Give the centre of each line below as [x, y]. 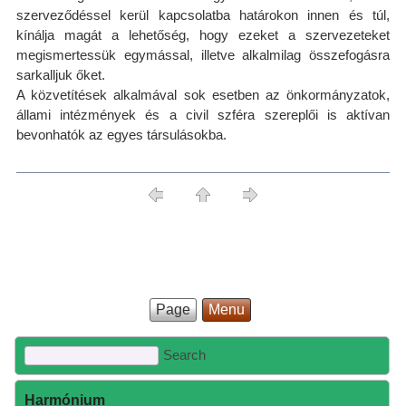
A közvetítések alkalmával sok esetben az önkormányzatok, [203, 95]
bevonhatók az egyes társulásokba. [121, 135]
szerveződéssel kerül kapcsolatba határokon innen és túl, [203, 15]
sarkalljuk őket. [60, 75]
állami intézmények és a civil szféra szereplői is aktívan [203, 115]
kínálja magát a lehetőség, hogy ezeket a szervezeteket [203, 35]
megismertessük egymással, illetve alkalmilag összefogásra [203, 55]
